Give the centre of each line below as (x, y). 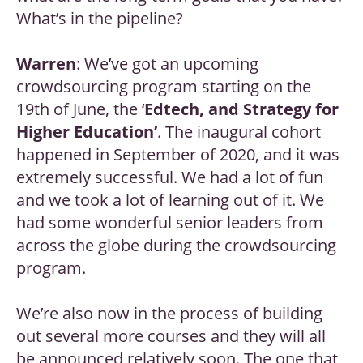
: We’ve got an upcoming (167, 64)
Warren (46, 64)
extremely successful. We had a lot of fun (170, 177)
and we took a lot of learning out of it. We (170, 200)
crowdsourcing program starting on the (164, 87)
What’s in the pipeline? (100, 19)
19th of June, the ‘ (80, 109)
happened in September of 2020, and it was (178, 155)
